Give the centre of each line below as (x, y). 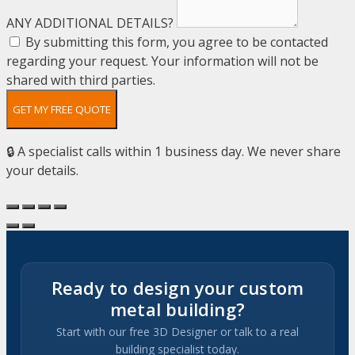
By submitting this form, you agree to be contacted (177, 42)
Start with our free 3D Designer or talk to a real (177, 331)
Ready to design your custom (177, 287)
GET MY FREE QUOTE (62, 109)
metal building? (177, 309)
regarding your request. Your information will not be (162, 61)
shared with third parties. (81, 80)
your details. (42, 170)
